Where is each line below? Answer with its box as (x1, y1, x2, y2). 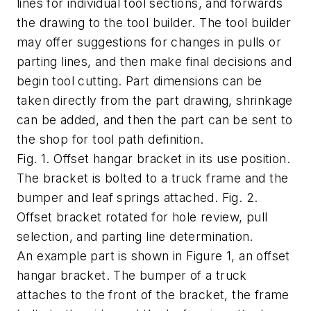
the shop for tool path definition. (17, 132, 204, 147)
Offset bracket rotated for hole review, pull (17, 210, 268, 225)
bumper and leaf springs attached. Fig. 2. (17, 190, 258, 205)
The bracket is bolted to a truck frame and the (17, 171, 289, 186)
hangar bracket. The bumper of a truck (17, 268, 247, 283)
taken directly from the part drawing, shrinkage (17, 93, 293, 108)
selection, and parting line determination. (17, 229, 253, 244)
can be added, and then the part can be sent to (17, 112, 293, 128)
